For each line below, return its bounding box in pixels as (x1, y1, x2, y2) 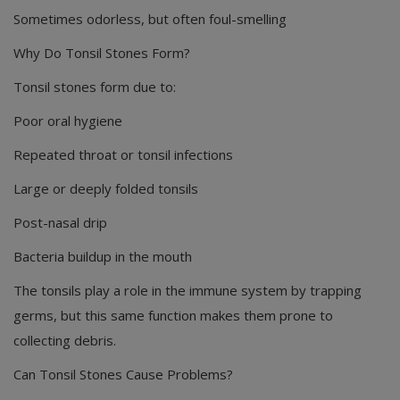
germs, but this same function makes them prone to (13, 306, 333, 325)
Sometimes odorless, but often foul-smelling (13, 10, 287, 29)
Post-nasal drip (13, 213, 107, 232)
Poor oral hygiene (13, 112, 122, 130)
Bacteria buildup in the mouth (13, 247, 192, 266)
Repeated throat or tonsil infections (13, 146, 233, 164)
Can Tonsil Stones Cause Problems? (13, 365, 233, 384)
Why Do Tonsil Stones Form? (13, 44, 190, 62)
